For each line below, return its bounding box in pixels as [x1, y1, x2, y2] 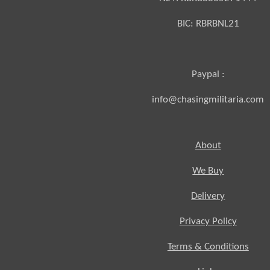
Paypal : [191, 69, 225, 80]
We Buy [192, 165, 224, 176]
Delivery [191, 190, 225, 201]
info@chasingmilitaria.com [152, 94, 265, 105]
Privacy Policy [179, 216, 237, 227]
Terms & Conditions [167, 241, 249, 252]
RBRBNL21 [195, 18, 239, 29]
